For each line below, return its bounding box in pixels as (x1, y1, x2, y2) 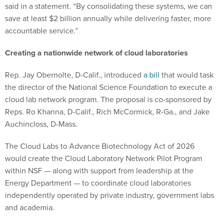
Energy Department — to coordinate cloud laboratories (5, 177, 191, 189)
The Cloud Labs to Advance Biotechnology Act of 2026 (5, 140, 194, 152)
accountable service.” (5, 25, 78, 37)
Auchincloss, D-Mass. (5, 118, 78, 130)
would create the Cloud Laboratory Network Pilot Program (5, 153, 202, 165)
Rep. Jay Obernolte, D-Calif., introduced (5, 69, 143, 81)
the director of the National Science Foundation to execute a (5, 82, 212, 93)
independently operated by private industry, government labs (5, 190, 214, 201)
